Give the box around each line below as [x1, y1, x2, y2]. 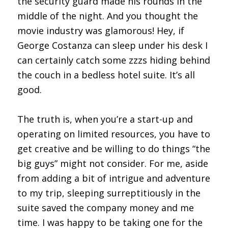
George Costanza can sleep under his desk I [17, 39, 208, 51]
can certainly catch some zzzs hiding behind [17, 53, 210, 66]
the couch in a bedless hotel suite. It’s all [17, 68, 195, 81]
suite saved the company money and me [17, 201, 194, 214]
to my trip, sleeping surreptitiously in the [17, 186, 201, 199]
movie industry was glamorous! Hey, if [17, 24, 184, 37]
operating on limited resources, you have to [17, 127, 210, 140]
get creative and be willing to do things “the [17, 142, 210, 155]
